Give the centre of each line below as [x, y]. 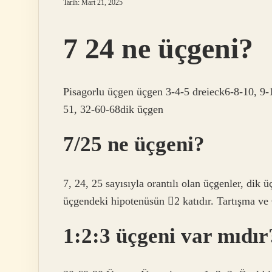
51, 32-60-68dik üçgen [113, 110]
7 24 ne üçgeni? [158, 48]
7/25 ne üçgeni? [134, 144]
